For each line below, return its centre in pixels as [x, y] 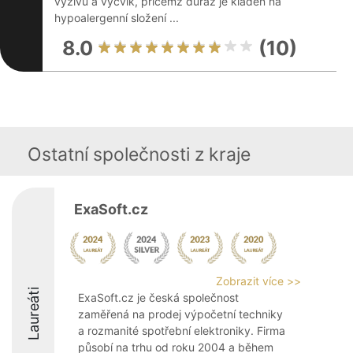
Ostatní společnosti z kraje [139, 154]
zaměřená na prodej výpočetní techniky [180, 314]
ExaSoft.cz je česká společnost [158, 297]
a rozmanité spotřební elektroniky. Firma [182, 331]
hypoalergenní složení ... [117, 18]
